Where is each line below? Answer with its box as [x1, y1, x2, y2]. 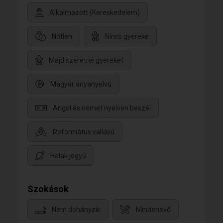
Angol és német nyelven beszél [53, 104, 151, 112]
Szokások [27, 183, 69, 194]
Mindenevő [136, 205, 171, 214]
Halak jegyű [50, 151, 86, 160]
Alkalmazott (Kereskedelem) [49, 8, 140, 16]
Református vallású [53, 127, 114, 136]
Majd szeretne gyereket [49, 56, 123, 64]
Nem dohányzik [52, 205, 101, 214]
